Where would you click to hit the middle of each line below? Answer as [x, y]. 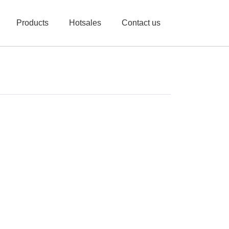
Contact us [141, 23]
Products [32, 23]
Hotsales [85, 23]
